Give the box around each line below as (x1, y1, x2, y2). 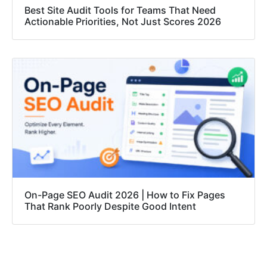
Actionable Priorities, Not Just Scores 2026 (24, 15, 221, 28)
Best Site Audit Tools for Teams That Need (24, 4, 216, 17)
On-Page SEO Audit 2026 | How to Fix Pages (24, 189, 225, 201)
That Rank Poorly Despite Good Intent (24, 200, 196, 213)
